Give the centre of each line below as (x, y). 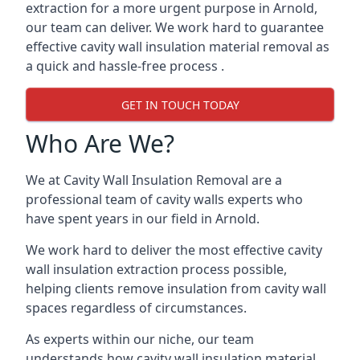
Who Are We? (100, 143)
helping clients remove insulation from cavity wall (176, 288)
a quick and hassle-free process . (125, 66)
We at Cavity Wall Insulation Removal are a (154, 180)
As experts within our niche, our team (140, 339)
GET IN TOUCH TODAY (180, 104)
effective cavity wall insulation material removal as (178, 47)
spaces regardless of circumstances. (136, 308)
